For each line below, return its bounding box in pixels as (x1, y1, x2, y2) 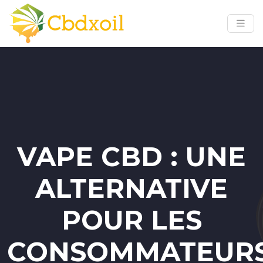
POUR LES (61, 204, 202, 236)
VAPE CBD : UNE (17, 140, 246, 173)
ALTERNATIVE (35, 172, 228, 204)
